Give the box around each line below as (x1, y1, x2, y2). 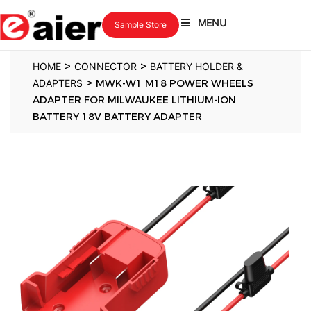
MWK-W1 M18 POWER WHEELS (96, 77, 253, 90)
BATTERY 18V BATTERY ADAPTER (33, 110, 202, 123)
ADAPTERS (33, 77, 83, 89)
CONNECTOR (74, 60, 137, 72)
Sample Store (114, 19, 167, 30)
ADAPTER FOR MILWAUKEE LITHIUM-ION (33, 94, 236, 106)
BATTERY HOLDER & (150, 60, 243, 72)
